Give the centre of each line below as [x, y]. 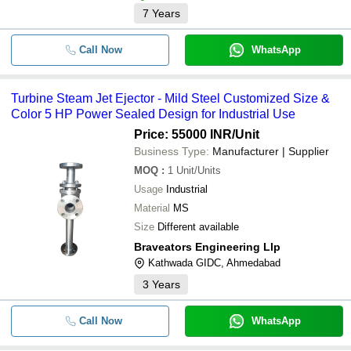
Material [152, 208]
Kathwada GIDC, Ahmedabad [214, 263]
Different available [198, 227]
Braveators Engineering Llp [207, 247]
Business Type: [172, 151]
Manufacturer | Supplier [271, 151]
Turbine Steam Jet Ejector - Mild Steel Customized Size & [170, 98]
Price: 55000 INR [183, 134]
